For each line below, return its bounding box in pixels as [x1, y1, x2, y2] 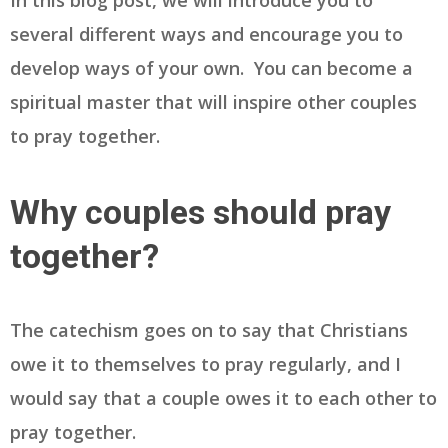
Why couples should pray [10, 192, 391, 233]
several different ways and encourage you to [10, 22, 403, 47]
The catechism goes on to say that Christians [10, 318, 408, 343]
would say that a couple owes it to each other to [10, 386, 437, 411]
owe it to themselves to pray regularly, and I [10, 352, 401, 377]
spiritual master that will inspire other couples [10, 90, 417, 115]
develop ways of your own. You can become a [10, 56, 413, 81]
